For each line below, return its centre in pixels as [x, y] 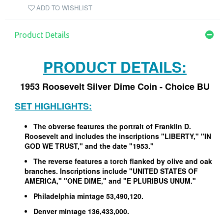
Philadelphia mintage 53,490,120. [88, 196]
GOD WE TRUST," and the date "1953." [89, 146]
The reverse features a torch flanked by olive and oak [123, 161]
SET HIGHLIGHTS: [53, 106]
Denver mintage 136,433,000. [82, 211]
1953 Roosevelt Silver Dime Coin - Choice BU [115, 86]
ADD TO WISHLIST [64, 8]
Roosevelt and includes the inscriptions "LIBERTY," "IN [118, 136]
